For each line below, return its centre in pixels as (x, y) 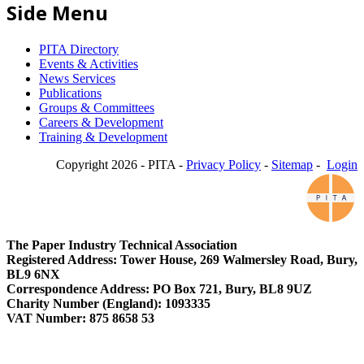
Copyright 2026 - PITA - (121, 165)
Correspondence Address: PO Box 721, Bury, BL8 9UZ (159, 289)
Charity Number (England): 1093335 (108, 304)
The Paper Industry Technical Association (122, 245)
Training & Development (103, 137)
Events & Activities (89, 64)
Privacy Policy (223, 165)
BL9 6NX (33, 275)
